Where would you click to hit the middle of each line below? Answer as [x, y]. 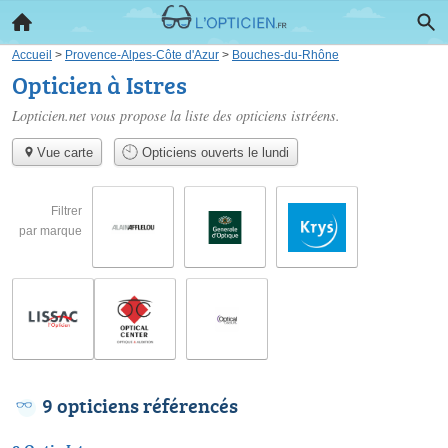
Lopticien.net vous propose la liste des [124, 115]
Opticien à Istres [99, 84]
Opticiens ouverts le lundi [214, 153]
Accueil [32, 54]
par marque [50, 231]
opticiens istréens [286, 115]
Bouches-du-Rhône [285, 54]
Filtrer [66, 211]
